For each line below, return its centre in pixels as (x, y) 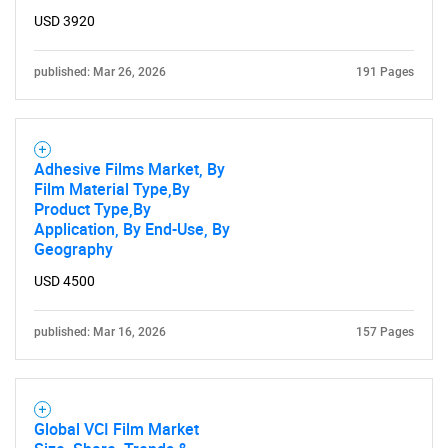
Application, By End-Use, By (132, 229)
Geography (73, 249)
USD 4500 (64, 281)
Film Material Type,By (112, 189)
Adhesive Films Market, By (129, 169)
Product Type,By (92, 209)
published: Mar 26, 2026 (100, 72)
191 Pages (385, 72)
